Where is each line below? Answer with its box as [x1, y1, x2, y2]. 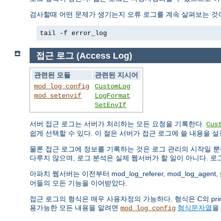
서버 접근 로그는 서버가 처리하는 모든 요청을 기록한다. [30, 120, 206, 128]
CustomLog [95, 82, 131, 91]
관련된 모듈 [34, 71, 71, 79]
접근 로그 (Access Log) [36, 50, 132, 61]
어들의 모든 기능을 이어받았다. [30, 179, 127, 187]
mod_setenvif [34, 92, 82, 100]
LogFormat [95, 92, 131, 100]
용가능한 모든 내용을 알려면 [30, 204, 120, 212]
